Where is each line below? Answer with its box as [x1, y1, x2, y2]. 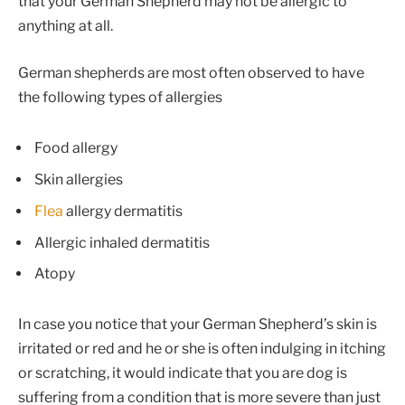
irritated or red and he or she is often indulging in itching [18, 340, 386, 358]
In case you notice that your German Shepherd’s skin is [18, 316, 377, 334]
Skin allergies [34, 170, 123, 188]
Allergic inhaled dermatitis [34, 233, 210, 251]
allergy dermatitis [63, 202, 183, 220]
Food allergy [34, 138, 118, 156]
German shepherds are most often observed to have [18, 63, 364, 81]
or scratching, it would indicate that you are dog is [18, 364, 347, 382]
